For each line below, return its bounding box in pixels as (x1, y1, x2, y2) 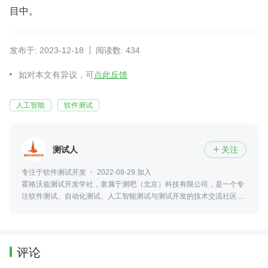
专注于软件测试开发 (22, 168, 86, 176)
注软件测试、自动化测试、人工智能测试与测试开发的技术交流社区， (22, 192, 244, 200)
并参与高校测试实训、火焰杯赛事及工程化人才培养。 (22, 204, 194, 212)
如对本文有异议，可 (19, 70, 94, 80)
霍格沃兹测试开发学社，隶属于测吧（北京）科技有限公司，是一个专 (22, 180, 244, 188)
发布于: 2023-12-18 (10, 45, 84, 55)
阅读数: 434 (96, 45, 140, 55)
